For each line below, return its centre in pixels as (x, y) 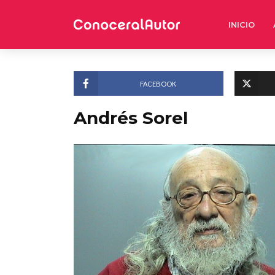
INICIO (242, 25)
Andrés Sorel (131, 118)
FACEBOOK (158, 83)
